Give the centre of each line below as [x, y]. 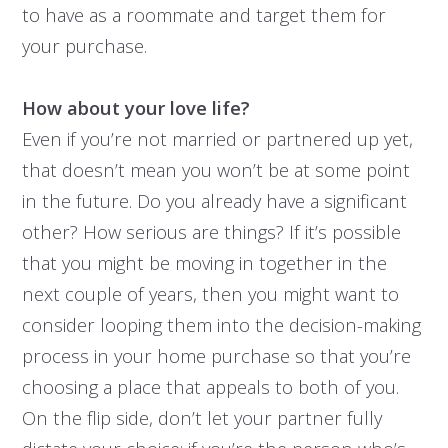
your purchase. [84, 46]
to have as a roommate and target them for [203, 15]
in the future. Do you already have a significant [214, 201]
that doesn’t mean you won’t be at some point [215, 170]
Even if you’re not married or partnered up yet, [217, 139]
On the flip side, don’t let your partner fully [201, 418]
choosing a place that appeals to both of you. [210, 387]
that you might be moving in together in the [204, 263]
